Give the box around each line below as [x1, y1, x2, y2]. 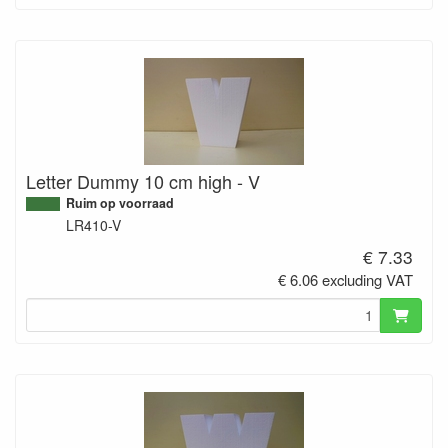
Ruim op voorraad [66, 193, 174, 212]
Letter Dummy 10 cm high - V [26, 167, 260, 194]
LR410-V [66, 214, 121, 235]
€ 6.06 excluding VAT [278, 268, 414, 290]
